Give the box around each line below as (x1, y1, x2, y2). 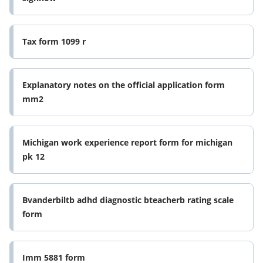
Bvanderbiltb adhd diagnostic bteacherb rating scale (22, 194, 234, 206)
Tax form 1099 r (22, 36, 86, 48)
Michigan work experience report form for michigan (22, 137, 232, 149)
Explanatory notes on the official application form (22, 79, 225, 91)
